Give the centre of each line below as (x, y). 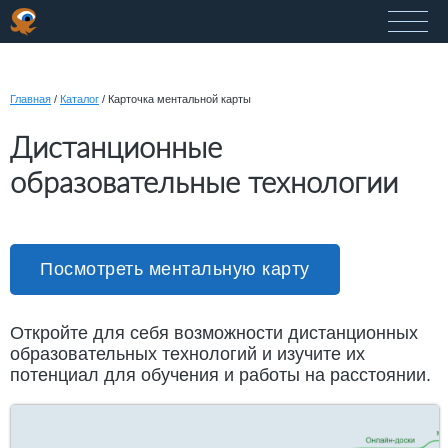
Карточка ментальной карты (178, 99)
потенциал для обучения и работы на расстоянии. (220, 375)
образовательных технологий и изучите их (187, 354)
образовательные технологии (204, 182)
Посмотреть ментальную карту (175, 269)
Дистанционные (116, 147)
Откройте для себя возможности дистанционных (214, 333)
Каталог (79, 99)
